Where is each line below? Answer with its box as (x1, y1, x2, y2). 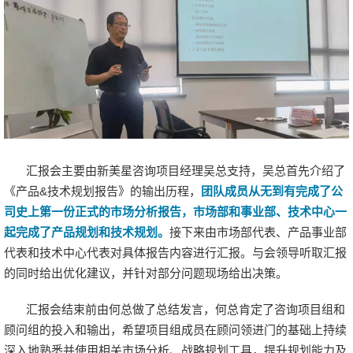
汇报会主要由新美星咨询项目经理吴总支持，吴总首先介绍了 (26, 164, 345, 178)
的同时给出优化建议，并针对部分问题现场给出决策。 (4, 266, 288, 281)
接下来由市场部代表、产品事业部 (169, 225, 347, 240)
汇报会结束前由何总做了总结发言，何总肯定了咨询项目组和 (26, 303, 345, 317)
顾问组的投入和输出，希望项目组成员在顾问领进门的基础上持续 (4, 323, 347, 337)
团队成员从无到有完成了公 (201, 184, 343, 199)
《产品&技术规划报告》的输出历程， (4, 184, 201, 199)
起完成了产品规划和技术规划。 (4, 225, 169, 240)
